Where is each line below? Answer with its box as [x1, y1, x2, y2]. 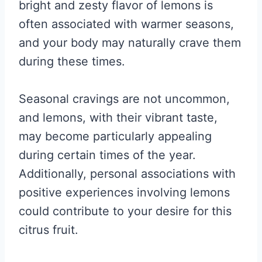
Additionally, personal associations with [19, 167, 236, 181]
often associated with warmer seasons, [19, 17, 234, 31]
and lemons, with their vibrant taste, [19, 111, 218, 125]
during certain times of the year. [19, 148, 196, 162]
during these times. [19, 54, 125, 68]
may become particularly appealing [19, 129, 212, 143]
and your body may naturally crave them [19, 36, 241, 50]
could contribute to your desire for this [19, 204, 232, 218]
